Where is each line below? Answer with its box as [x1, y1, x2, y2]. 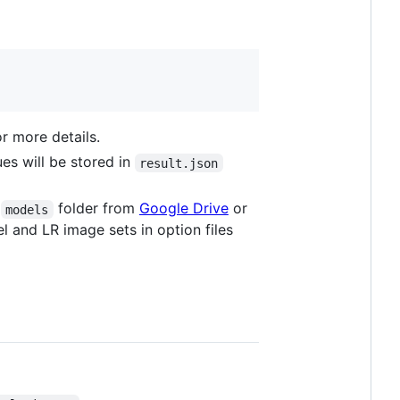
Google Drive [138, 199, 229, 218]
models [5, 202, 49, 217]
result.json [139, 155, 219, 171]
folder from [53, 199, 139, 218]
